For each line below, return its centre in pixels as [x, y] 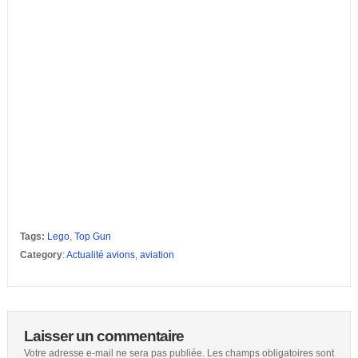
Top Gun [92, 237]
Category [41, 255]
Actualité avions [100, 255]
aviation [157, 255]
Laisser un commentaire [103, 336]
